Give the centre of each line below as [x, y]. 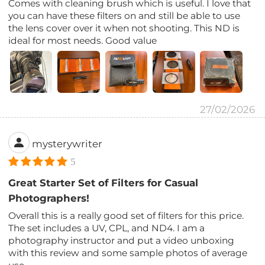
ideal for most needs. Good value [83, 40]
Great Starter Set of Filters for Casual [104, 182]
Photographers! [49, 198]
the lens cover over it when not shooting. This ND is [124, 28]
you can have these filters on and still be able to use [125, 15]
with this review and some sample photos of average [128, 253]
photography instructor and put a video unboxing [122, 240]
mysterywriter [67, 143]
